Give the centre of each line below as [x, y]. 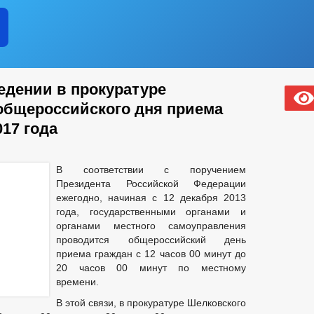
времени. [77, 282]
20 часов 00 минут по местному [151, 268]
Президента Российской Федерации [151, 184]
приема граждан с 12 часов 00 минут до [151, 254]
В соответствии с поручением [151, 170]
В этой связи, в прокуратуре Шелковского [151, 303]
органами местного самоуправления [151, 226]
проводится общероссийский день [151, 240]
